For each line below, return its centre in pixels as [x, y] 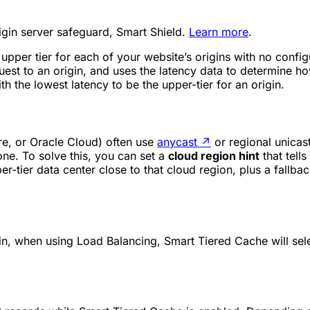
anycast [177, 142]
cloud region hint [214, 155]
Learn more [219, 32]
